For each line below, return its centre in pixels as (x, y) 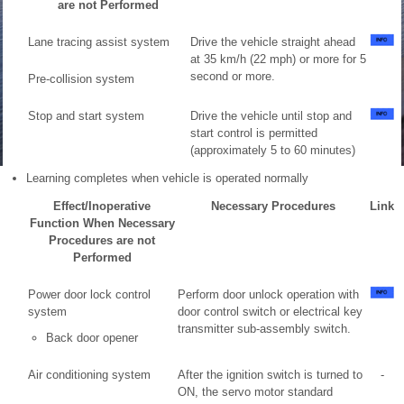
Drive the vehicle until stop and (271, 116)
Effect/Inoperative (102, 206)
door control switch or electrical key (270, 312)
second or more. (233, 76)
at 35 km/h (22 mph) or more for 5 (278, 59)
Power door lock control (89, 294)
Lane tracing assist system (99, 42)
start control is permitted (254, 133)
